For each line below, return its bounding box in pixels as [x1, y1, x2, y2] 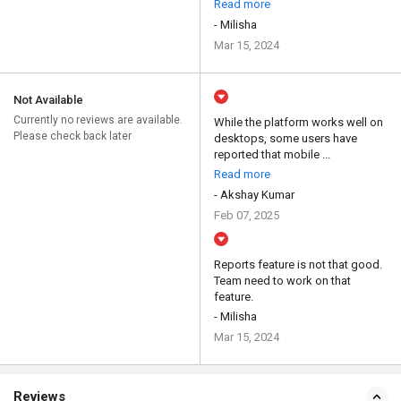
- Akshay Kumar [214, 188, 294, 202]
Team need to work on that [214, 274, 351, 288]
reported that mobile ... [214, 148, 330, 162]
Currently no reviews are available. [13, 114, 183, 127]
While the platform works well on [214, 115, 383, 130]
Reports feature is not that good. [214, 258, 382, 272]
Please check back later [13, 130, 132, 143]
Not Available [13, 93, 83, 107]
